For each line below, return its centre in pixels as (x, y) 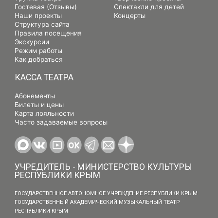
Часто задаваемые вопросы (61, 122)
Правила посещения (48, 33)
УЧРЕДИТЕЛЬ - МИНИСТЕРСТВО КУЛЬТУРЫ (103, 167)
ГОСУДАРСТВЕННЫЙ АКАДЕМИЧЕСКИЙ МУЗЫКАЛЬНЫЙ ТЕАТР (97, 202)
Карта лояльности (44, 114)
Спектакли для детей (149, 7)
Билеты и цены (39, 105)
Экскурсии (32, 42)
